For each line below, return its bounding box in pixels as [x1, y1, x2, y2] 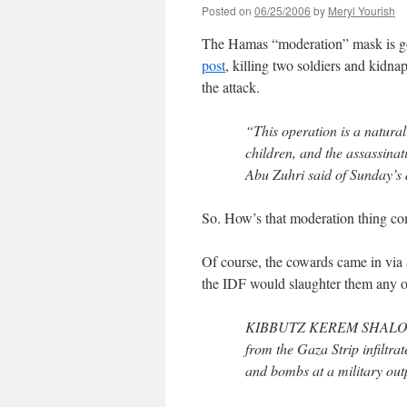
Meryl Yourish [328, 3, 395, 18]
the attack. [202, 77, 260, 96]
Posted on [202, 3, 252, 18]
